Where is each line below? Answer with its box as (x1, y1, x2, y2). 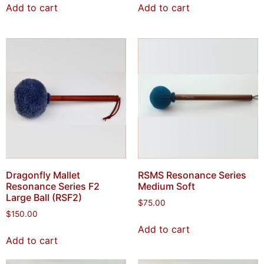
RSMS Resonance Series (138, 169, 246, 181)
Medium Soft (138, 180, 195, 192)
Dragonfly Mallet (6, 169, 80, 181)
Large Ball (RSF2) (6, 192, 82, 203)
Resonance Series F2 (6, 180, 100, 192)
